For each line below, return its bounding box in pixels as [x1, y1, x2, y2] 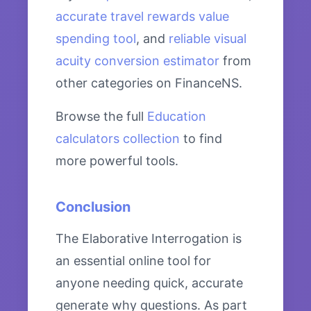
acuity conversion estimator [56, 53, 219, 69]
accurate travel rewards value [56, 9, 229, 24]
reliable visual [169, 31, 246, 47]
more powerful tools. [56, 153, 178, 169]
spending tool [56, 31, 136, 47]
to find [180, 131, 222, 146]
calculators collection [56, 131, 180, 146]
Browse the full [56, 109, 147, 124]
